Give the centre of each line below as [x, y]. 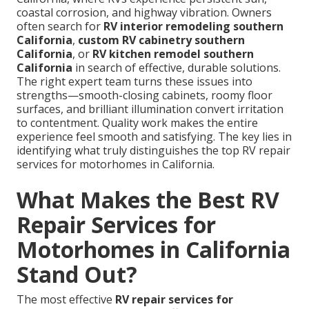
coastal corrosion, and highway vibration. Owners [144, 13]
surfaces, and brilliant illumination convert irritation [150, 109]
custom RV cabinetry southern [161, 40]
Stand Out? [77, 275]
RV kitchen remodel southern [173, 54]
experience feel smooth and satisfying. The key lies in [154, 137]
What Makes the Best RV [148, 200]
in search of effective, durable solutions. [177, 68]
